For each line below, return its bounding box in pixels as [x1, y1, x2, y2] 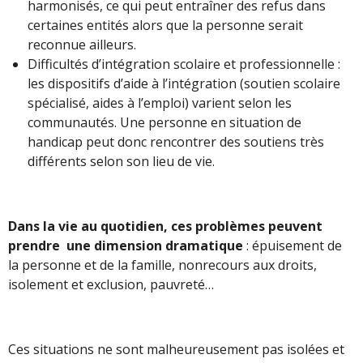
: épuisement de [246, 236, 342, 254]
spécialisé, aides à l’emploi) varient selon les [28, 93, 292, 112]
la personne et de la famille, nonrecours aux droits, [8, 255, 317, 274]
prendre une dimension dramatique [8, 236, 246, 254]
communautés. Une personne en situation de [28, 113, 301, 131]
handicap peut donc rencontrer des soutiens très [28, 132, 324, 151]
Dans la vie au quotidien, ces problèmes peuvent [8, 216, 322, 235]
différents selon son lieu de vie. [28, 152, 215, 170]
